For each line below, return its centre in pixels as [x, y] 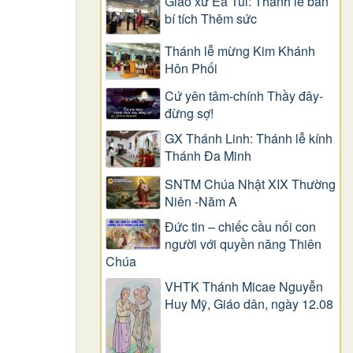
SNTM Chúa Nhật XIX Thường [250, 184]
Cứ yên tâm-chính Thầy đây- [244, 96]
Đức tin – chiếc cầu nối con [240, 226]
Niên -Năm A [201, 201]
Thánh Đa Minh [208, 156]
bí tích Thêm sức [211, 18]
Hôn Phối [191, 69]
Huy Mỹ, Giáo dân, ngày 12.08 [249, 303]
